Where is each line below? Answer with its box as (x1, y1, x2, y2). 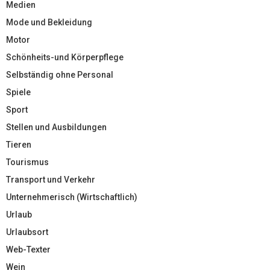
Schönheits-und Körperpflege (6, 52, 124, 62)
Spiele (6, 87, 31, 97)
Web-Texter (6, 244, 51, 254)
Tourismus (6, 157, 49, 167)
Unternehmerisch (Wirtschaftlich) (6, 192, 137, 202)
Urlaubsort (6, 227, 48, 237)
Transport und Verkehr (6, 174, 95, 184)
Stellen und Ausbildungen (6, 122, 107, 132)
